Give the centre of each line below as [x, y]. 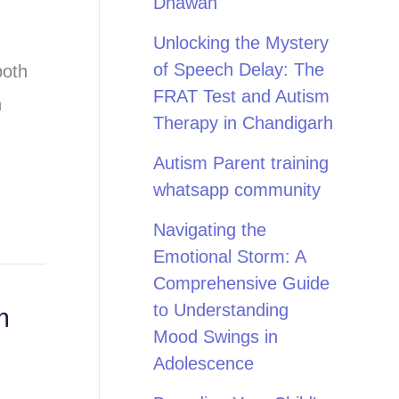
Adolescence [204, 363]
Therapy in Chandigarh [243, 123]
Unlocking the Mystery [241, 43]
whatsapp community [237, 190]
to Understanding [221, 310]
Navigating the [210, 230]
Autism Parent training [241, 163]
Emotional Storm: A [229, 256]
